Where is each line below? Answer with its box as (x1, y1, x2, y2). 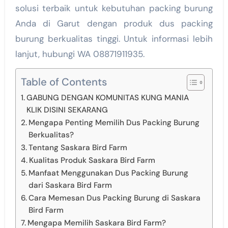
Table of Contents (20, 75, 107, 89)
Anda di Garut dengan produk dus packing (15, 18, 213, 29)
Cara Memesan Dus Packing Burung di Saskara (28, 193, 201, 203)
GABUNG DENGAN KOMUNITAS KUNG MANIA (26, 93, 189, 103)
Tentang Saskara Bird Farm (28, 142, 127, 153)
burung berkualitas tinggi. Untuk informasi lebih (15, 33, 213, 44)
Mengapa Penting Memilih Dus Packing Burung (28, 118, 199, 128)
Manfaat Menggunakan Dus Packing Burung (28, 168, 188, 178)
